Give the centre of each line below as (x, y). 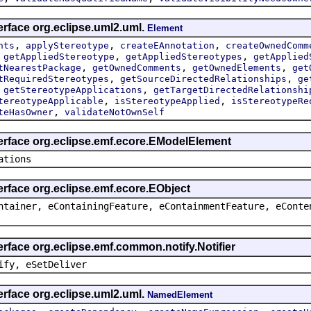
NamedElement (180, 294)
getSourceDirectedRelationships (203, 78)
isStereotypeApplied (167, 101)
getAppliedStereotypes (184, 56)
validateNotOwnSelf (115, 112)
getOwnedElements (237, 67)
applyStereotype (67, 45)
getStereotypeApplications (73, 90)
